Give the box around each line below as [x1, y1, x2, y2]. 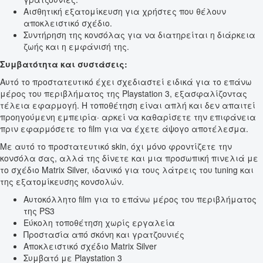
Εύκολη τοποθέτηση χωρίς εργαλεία [23, 217, 175, 229]
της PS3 [23, 205, 55, 217]
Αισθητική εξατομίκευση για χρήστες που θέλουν [23, 5, 226, 18]
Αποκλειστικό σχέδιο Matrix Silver [23, 240, 157, 252]
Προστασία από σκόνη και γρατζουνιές [23, 228, 184, 241]
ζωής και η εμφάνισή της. [23, 41, 129, 53]
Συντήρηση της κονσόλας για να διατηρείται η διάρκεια [23, 29, 255, 41]
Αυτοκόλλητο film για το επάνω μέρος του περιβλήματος [23, 193, 257, 205]
